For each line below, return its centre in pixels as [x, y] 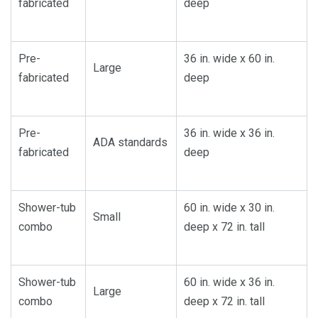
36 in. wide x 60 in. [229, 59]
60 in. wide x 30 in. [229, 208]
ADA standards [130, 143]
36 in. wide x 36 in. [229, 133]
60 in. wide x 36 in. [229, 283]
